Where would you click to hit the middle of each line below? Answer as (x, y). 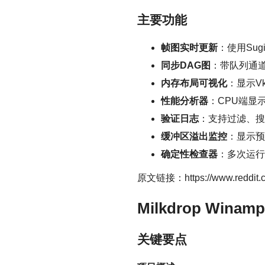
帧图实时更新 (189, 47)
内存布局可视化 (194, 83)
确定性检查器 (189, 154)
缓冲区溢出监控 (194, 136)
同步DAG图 (186, 65)
